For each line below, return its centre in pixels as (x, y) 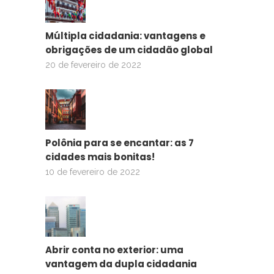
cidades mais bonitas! (100, 157)
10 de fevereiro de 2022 (93, 172)
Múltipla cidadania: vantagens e (125, 35)
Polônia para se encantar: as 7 (120, 143)
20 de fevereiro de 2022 (93, 65)
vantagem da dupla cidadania (121, 264)
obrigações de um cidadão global (129, 50)
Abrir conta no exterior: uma (114, 250)
